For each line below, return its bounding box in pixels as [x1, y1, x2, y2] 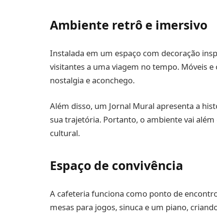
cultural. [50, 127, 80, 139]
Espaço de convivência [50, 156, 183, 173]
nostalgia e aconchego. [50, 74, 135, 86]
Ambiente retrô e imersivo [50, 16, 207, 33]
